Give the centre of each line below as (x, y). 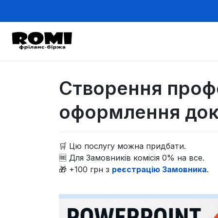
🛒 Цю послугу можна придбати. (123, 146)
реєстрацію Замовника (160, 169)
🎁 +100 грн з (86, 169)
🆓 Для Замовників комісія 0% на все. (132, 157)
